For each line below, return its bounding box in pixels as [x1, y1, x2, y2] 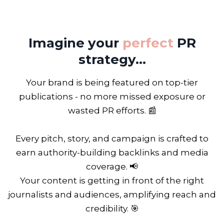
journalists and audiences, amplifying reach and [8, 189, 216, 200]
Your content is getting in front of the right [20, 175, 204, 186]
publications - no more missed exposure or [18, 91, 205, 102]
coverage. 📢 [86, 161, 138, 172]
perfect [122, 35, 173, 51]
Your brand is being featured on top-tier [26, 77, 198, 88]
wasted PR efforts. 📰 [67, 105, 156, 116]
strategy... [78, 51, 146, 68]
